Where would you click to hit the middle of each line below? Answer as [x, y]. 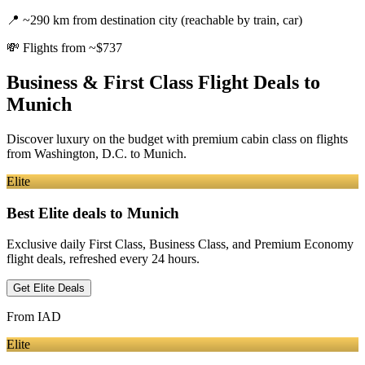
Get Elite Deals [49, 288]
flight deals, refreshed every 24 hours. [103, 259]
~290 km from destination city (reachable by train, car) [163, 20]
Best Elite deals [56, 213]
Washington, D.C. [81, 153]
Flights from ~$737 [73, 48]
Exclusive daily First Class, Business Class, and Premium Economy [180, 244]
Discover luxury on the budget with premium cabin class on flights [177, 139]
